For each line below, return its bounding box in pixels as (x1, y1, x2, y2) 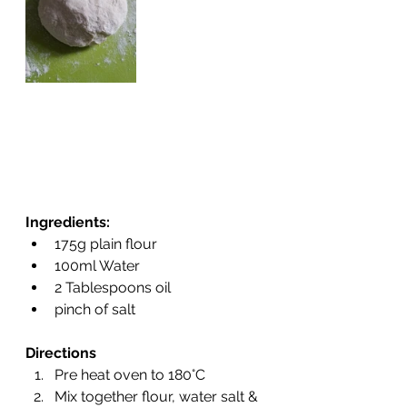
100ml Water (55, 257, 140, 275)
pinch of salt (55, 301, 135, 319)
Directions (25, 344, 96, 362)
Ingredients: (25, 213, 110, 232)
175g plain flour (55, 235, 157, 253)
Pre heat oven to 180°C (55, 366, 205, 384)
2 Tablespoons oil (55, 279, 171, 297)
